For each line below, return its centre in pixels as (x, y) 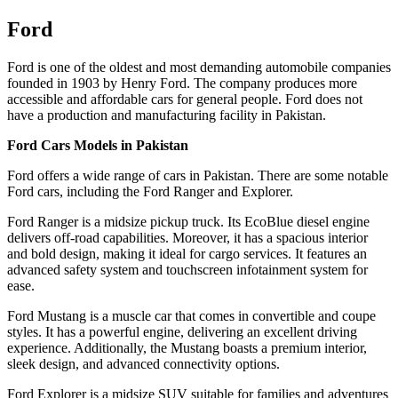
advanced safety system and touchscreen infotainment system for (187, 270)
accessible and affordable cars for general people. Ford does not (185, 99)
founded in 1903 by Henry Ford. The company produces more (182, 84)
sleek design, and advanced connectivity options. (143, 364)
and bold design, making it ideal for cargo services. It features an (187, 254)
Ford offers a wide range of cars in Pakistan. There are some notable (198, 176)
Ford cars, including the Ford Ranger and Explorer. (150, 192)
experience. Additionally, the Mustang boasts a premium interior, (187, 348)
